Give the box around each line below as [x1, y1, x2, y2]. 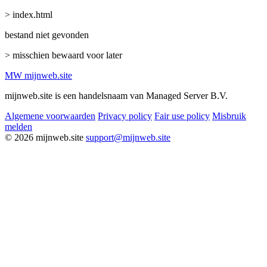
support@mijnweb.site [86, 132, 170, 142]
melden [5, 121, 32, 132]
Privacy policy [98, 110, 152, 121]
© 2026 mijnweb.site [5, 132, 83, 142]
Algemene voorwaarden [5, 110, 95, 121]
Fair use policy [154, 110, 210, 121]
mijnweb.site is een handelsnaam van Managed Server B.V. [5, 90, 228, 101]
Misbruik [212, 110, 246, 121]
